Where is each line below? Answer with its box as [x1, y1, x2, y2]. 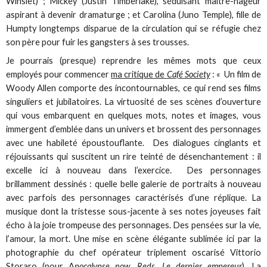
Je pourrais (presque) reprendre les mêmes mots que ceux [6, 55, 261, 66]
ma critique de [111, 69, 167, 79]
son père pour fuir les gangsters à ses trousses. [6, 36, 190, 47]
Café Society [166, 69, 210, 79]
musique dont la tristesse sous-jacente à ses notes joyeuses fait [6, 206, 261, 216]
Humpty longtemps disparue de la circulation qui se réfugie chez [6, 23, 261, 33]
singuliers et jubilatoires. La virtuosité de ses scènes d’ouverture [6, 96, 261, 107]
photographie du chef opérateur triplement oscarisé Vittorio [6, 247, 261, 257]
